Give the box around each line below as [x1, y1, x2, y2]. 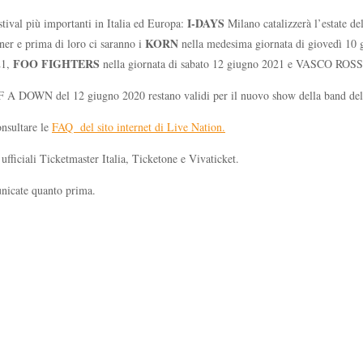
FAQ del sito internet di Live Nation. [52, 118, 225, 135]
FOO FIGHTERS [13, 54, 100, 72]
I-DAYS [187, 14, 224, 32]
